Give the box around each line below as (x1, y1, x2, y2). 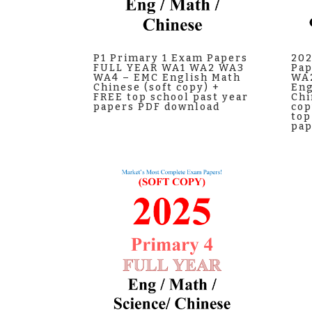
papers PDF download (93, 101, 221, 114)
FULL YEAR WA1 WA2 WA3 (93, 62, 245, 75)
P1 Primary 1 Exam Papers (93, 52, 249, 65)
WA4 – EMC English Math (93, 72, 242, 84)
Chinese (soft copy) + (93, 81, 221, 94)
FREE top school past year (93, 91, 249, 104)
